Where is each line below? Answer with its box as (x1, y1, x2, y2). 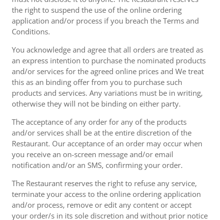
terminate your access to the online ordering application (12, 189, 201, 199)
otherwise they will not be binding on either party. (12, 99, 181, 109)
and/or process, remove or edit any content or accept (12, 200, 192, 210)
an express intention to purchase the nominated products (12, 55, 206, 65)
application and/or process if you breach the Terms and (12, 16, 199, 26)
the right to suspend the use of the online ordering (12, 5, 182, 15)
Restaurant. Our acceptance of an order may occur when (12, 138, 202, 148)
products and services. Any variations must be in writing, (12, 88, 203, 98)
